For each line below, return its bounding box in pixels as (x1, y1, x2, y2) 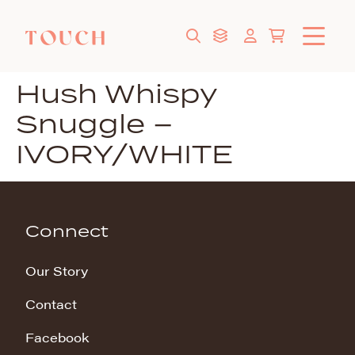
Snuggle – (16, 105, 173, 141)
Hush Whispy (16, 75, 217, 111)
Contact (25, 295, 77, 313)
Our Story (25, 261, 88, 280)
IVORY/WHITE (16, 136, 233, 171)
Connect (25, 219, 109, 242)
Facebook (25, 328, 90, 346)
